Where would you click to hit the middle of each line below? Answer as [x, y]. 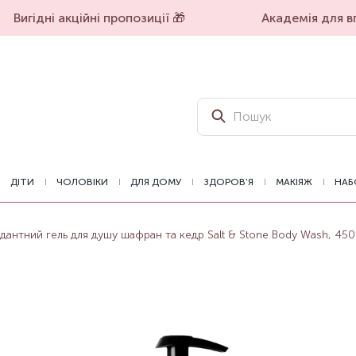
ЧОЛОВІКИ [82, 182]
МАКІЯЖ [294, 182]
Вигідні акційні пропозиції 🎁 [90, 18]
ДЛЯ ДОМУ [156, 182]
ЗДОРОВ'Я [228, 182]
